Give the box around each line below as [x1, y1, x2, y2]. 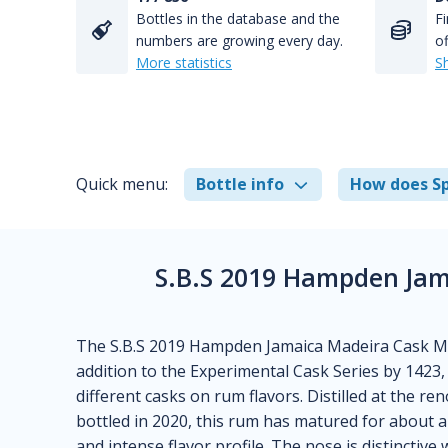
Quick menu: [76, 173, 168, 195]
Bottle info [196, 173, 284, 195]
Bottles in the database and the [136, 9, 340, 28]
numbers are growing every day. [136, 31, 343, 50]
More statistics [136, 53, 232, 72]
